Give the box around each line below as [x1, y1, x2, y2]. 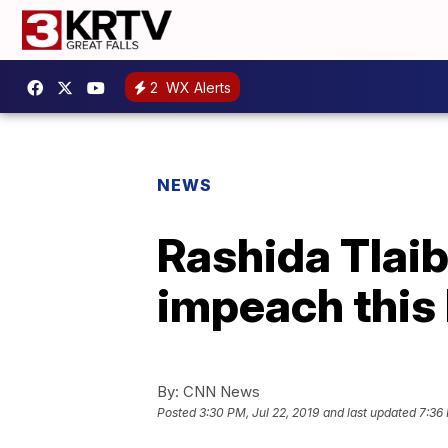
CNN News [179, 382, 260, 401]
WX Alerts [162, 78, 231, 96]
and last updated [323, 405, 416, 421]
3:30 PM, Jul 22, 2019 [199, 405, 319, 421]
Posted [157, 405, 199, 421]
